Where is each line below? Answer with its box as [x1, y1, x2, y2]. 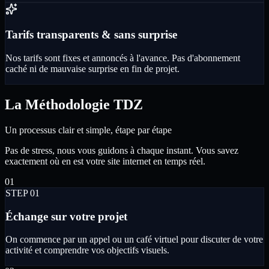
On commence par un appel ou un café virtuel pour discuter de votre [5, 234, 263, 245]
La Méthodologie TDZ [5, 97, 143, 112]
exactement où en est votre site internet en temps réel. [5, 156, 205, 166]
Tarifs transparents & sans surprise [5, 28, 177, 41]
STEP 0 [5, 187, 35, 198]
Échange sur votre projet [5, 210, 127, 223]
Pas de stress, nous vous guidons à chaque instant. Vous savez [5, 145, 238, 156]
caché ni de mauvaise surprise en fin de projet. [5, 64, 180, 74]
